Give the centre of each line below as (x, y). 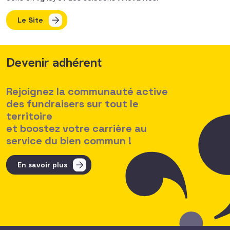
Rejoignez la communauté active (87, 92)
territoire (29, 116)
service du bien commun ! (69, 141)
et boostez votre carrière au (76, 129)
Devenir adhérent (54, 63)
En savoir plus (42, 165)
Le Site (30, 20)
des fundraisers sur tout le (72, 104)
